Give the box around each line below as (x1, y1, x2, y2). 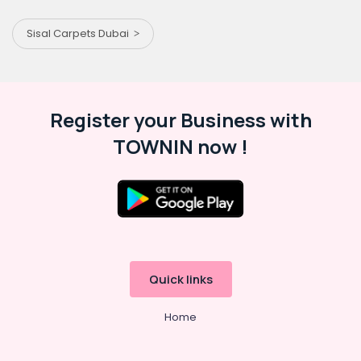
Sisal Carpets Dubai (27, 25, 134, 41)
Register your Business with (49, 106, 312, 133)
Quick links (148, 270, 213, 288)
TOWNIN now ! (113, 132, 248, 160)
